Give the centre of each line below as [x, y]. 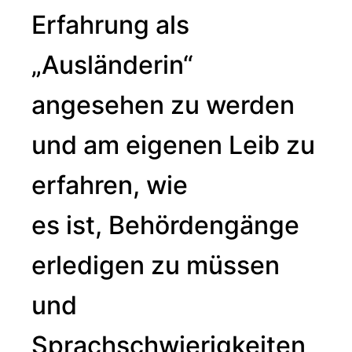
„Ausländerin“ [112, 64]
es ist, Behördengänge [165, 225]
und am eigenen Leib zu [173, 145]
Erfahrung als [110, 24]
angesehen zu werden [163, 104]
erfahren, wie [110, 185]
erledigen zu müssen [156, 265]
